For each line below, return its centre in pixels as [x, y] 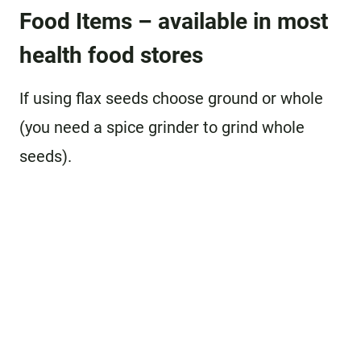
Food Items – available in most [174, 21]
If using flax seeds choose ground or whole [171, 98]
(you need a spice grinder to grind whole [162, 127]
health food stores [111, 55]
